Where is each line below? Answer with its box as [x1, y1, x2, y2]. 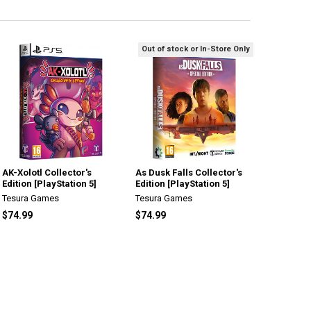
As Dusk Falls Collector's [135, 167, 243, 178]
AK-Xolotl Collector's [2, 167, 92, 178]
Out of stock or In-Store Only [142, 44, 251, 54]
